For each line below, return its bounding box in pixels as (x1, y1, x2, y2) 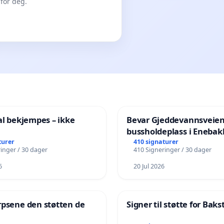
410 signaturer (133, 137, 178, 146)
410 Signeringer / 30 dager (133, 145, 211, 154)
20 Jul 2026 (133, 162, 164, 171)
